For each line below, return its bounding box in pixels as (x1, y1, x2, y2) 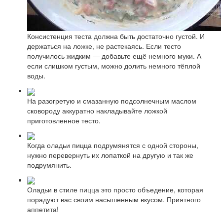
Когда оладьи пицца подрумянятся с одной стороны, (27, 140, 198, 150)
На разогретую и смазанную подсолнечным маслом (27, 95, 196, 106)
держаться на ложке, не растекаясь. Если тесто (27, 41, 181, 51)
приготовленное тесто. (27, 115, 101, 125)
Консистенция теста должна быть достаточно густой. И (27, 31, 205, 41)
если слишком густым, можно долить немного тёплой (27, 61, 200, 71)
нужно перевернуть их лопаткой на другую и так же (27, 149, 193, 160)
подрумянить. (27, 159, 72, 170)
